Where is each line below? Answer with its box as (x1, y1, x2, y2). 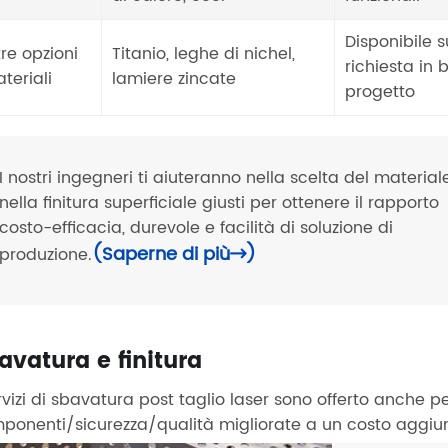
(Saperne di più (92, 240, 231, 270)
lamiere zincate (112, 65, 237, 92)
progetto (345, 78, 416, 105)
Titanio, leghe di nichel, (112, 40, 296, 67)
